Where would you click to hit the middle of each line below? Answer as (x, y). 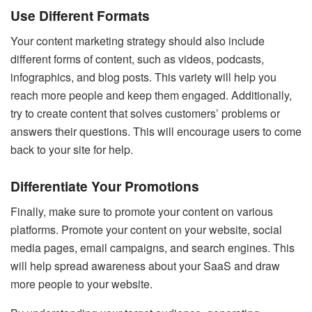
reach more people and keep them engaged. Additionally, (151, 95)
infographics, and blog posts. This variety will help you (143, 77)
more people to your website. (81, 283)
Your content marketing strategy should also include (138, 40)
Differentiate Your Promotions (105, 186)
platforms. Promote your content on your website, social (146, 229)
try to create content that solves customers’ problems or (145, 113)
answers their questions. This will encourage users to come (156, 131)
